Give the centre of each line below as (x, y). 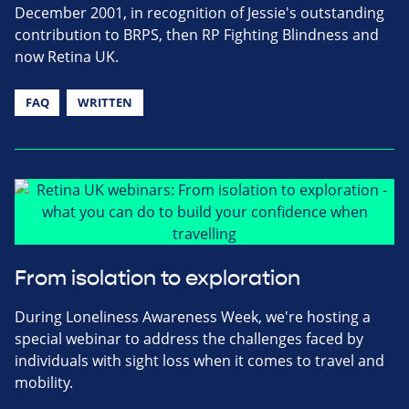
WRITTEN (105, 103)
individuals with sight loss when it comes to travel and (199, 361)
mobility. (44, 383)
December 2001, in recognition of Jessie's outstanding (199, 13)
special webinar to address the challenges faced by (189, 339)
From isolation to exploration (157, 279)
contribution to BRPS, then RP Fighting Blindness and (197, 35)
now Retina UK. (67, 57)
